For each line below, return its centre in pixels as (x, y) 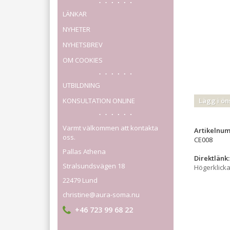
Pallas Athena (84, 151)
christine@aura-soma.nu (101, 195)
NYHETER (76, 29)
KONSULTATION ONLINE (99, 101)
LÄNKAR (75, 14)
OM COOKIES (83, 60)
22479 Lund (80, 180)
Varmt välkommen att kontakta (110, 128)
